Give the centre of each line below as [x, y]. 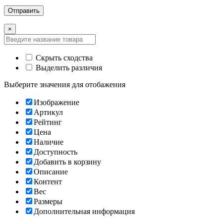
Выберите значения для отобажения [65, 85]
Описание [51, 172]
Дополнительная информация [84, 212]
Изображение [56, 103]
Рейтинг [48, 122]
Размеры [48, 202]
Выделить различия [68, 68]
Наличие [49, 142]
